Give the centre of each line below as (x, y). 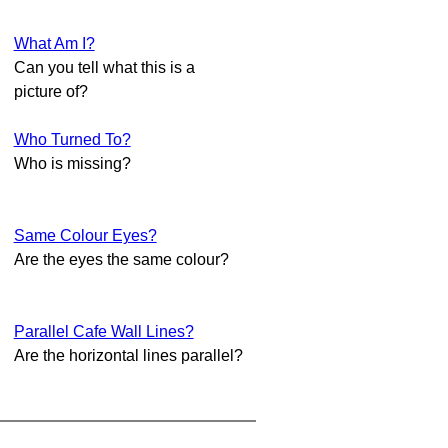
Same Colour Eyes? (85, 235)
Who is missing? (72, 163)
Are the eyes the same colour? (121, 259)
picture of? (50, 91)
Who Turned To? (72, 139)
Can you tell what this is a (104, 67)
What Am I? (54, 43)
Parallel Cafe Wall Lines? (103, 331)
